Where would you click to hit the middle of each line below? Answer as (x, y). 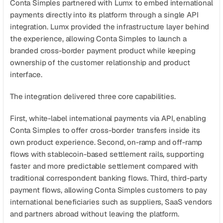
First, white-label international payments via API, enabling (108, 118)
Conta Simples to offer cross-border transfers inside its (105, 130)
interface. (26, 74)
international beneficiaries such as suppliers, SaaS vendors (111, 202)
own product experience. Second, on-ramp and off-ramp (106, 142)
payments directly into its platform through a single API (104, 15)
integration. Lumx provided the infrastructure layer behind (110, 27)
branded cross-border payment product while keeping (103, 51)
